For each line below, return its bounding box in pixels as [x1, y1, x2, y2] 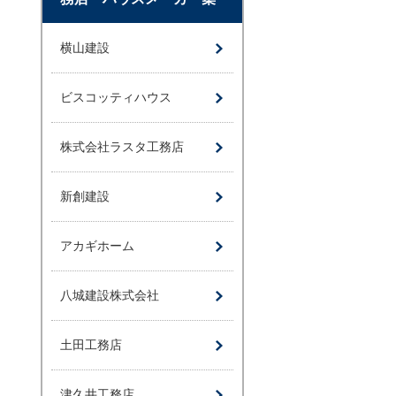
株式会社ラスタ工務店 [60, 141, 184, 154]
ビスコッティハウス [60, 91, 171, 104]
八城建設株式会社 [60, 289, 159, 302]
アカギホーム [60, 240, 134, 253]
